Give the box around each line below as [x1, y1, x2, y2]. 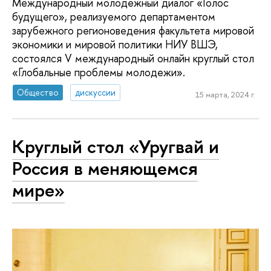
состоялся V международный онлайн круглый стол [12, 50, 254, 66]
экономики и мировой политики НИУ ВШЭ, [12, 36, 218, 52]
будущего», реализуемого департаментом [12, 8, 215, 24]
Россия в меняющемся [12, 155, 198, 181]
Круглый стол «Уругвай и [12, 133, 219, 159]
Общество [17, 87, 59, 99]
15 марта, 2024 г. [195, 88, 255, 100]
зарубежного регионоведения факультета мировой [12, 22, 254, 38]
